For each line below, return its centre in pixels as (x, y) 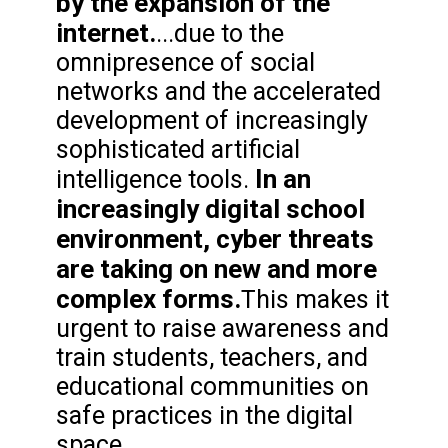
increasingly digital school (210, 209)
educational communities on (212, 387)
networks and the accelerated (218, 92)
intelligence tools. (155, 180)
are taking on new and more (216, 269)
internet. (106, 33)
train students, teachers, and (212, 358)
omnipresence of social (185, 63)
